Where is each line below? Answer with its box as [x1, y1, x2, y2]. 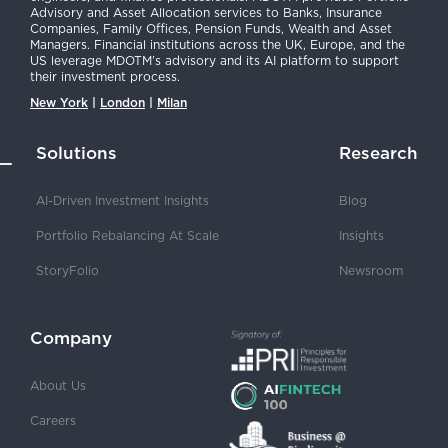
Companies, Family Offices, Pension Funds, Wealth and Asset [30, 21, 392, 37]
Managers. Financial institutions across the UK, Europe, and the [30, 37, 405, 53]
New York [30, 95, 88, 111]
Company [30, 328, 112, 349]
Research [339, 143, 418, 164]
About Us [30, 378, 86, 394]
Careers [30, 413, 76, 429]
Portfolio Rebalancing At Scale [36, 228, 219, 244]
